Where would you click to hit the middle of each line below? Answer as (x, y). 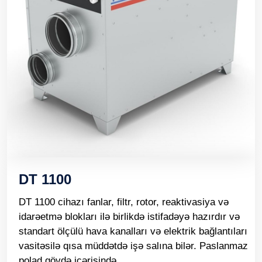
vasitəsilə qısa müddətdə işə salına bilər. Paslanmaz (133, 246)
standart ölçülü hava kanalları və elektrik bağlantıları (133, 231)
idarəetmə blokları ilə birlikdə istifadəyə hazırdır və (129, 217)
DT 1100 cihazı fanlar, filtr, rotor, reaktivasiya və (124, 202)
